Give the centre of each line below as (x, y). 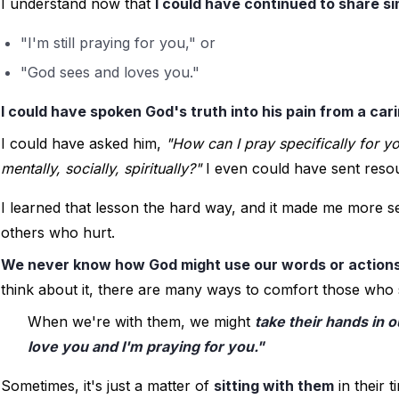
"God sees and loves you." (110, 73)
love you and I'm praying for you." (146, 347)
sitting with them (274, 386)
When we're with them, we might (141, 322)
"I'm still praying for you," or (118, 42)
